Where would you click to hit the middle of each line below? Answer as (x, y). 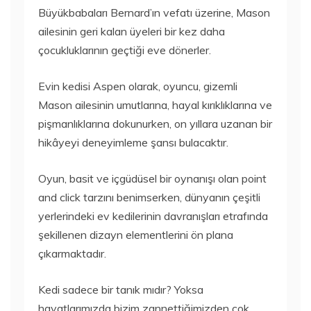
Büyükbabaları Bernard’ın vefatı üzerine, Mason (154, 12)
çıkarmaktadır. (72, 253)
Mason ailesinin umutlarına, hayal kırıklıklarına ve (155, 105)
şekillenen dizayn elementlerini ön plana (136, 235)
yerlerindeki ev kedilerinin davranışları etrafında (153, 216)
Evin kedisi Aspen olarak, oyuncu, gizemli (138, 86)
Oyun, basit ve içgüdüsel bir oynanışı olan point (152, 178)
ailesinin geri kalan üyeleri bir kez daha (132, 31)
